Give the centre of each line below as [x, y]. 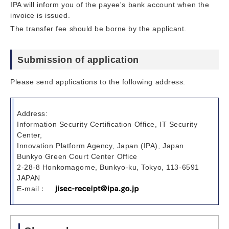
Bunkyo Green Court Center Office [77, 156]
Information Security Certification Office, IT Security [107, 124]
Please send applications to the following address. [98, 82]
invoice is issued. [40, 15]
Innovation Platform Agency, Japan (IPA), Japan [100, 145]
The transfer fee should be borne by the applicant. [98, 28]
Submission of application [78, 60]
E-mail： [32, 188]
